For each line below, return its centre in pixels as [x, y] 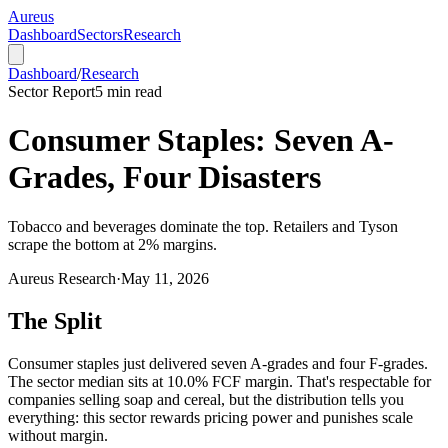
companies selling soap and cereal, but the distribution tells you [206, 399]
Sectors [100, 34]
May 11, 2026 [165, 278]
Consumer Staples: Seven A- [201, 140]
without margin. [58, 435]
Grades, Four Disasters [164, 177]
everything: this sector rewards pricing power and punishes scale [210, 417]
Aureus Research [62, 278]
